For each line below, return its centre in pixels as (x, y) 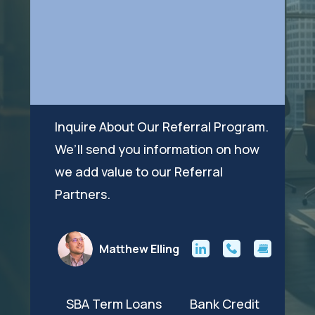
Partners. (82, 194)
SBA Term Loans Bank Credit (150, 303)
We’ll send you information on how (157, 149)
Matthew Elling (139, 249)
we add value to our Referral (139, 171)
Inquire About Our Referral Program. (161, 126)
